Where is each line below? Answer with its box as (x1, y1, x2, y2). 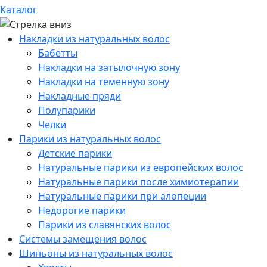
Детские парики (38, 147, 112, 160)
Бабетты (38, 46, 77, 60)
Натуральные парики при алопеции (38, 190, 206, 203)
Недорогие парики (38, 204, 126, 218)
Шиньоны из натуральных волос (19, 247, 173, 260)
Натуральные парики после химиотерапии (38, 175, 239, 189)
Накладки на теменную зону (38, 75, 169, 89)
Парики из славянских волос (38, 218, 171, 232)
